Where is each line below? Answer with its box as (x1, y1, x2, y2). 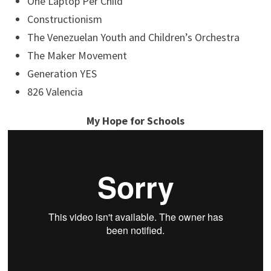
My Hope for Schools (86, 114, 184, 128)
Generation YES (27, 67, 97, 81)
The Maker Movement (27, 48, 127, 63)
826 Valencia (27, 85, 83, 99)
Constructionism (27, 12, 102, 27)
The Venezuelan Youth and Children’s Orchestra (27, 30, 240, 45)
